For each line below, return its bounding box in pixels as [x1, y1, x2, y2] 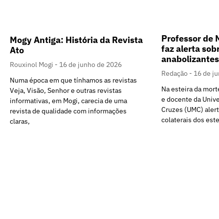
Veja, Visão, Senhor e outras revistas [10, 86, 122, 95]
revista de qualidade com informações [10, 106, 127, 115]
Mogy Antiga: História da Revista [10, 34, 143, 45]
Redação [161, 69, 189, 78]
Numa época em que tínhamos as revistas [10, 75, 137, 85]
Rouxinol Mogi [10, 60, 55, 69]
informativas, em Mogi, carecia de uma [10, 96, 127, 105]
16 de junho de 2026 [59, 60, 122, 69]
